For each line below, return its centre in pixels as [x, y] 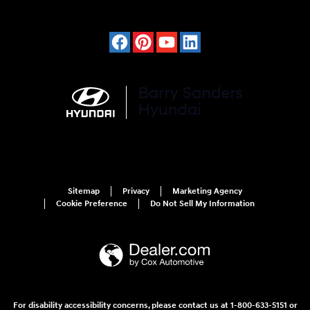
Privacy [136, 191]
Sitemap [84, 191]
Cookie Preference [92, 203]
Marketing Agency [207, 191]
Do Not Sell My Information [202, 203]
